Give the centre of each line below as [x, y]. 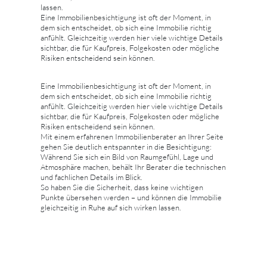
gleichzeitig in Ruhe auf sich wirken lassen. [111, 207]
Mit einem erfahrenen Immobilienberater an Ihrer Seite [132, 136]
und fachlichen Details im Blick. [91, 177]
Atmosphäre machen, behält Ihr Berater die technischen [133, 167]
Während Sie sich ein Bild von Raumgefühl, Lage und [127, 156]
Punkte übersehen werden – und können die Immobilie [131, 197]
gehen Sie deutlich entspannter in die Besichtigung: [126, 146]
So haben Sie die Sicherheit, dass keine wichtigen [122, 187]
